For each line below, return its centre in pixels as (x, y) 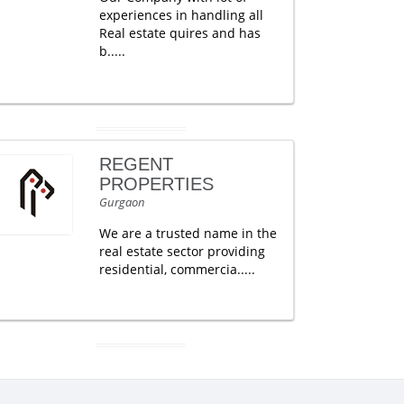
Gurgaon (122, 202)
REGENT (136, 164)
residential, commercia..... (177, 269)
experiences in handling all (181, 15)
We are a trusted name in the (188, 233)
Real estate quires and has (179, 33)
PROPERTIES (156, 184)
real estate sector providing (182, 251)
